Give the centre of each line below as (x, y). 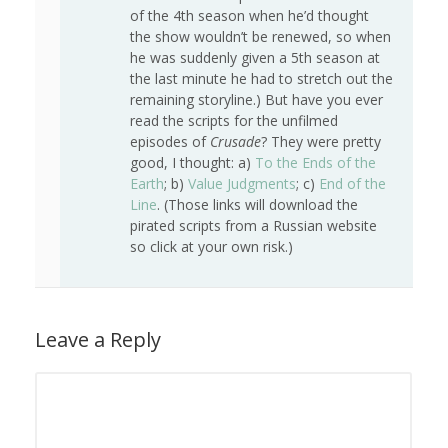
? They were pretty (321, 142)
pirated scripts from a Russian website (253, 226)
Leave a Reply (98, 340)
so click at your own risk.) (211, 247)
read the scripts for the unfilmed (234, 121)
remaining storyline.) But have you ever (256, 100)
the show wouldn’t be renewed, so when (260, 37)
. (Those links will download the (257, 205)
